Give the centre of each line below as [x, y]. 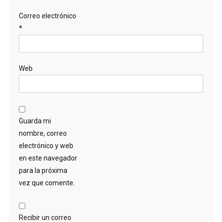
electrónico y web [46, 146]
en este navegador [48, 158]
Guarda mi [35, 121]
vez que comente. [47, 183]
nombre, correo [43, 134]
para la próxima [43, 171]
